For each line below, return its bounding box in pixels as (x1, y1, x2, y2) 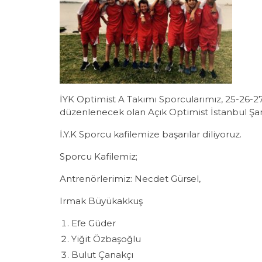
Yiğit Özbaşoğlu (71, 233, 141, 245)
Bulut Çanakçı (71, 249, 133, 261)
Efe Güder (71, 218, 116, 229)
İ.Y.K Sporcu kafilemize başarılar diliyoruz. (60, 129, 242, 140)
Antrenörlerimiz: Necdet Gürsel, (60, 173, 201, 185)
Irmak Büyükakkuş (60, 195, 143, 207)
